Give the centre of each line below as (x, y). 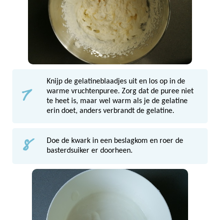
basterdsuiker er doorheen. (90, 151)
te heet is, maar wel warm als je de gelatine (117, 101)
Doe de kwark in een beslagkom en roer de (115, 141)
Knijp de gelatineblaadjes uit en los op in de (116, 81)
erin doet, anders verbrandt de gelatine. (110, 111)
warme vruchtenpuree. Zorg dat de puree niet (120, 91)
